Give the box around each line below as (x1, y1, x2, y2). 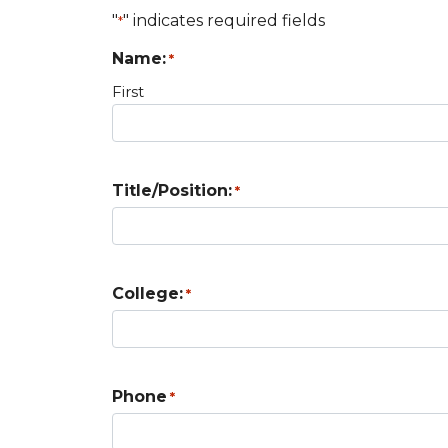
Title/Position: (112, 181, 232, 201)
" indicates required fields (123, 11, 325, 31)
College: (112, 284, 183, 304)
